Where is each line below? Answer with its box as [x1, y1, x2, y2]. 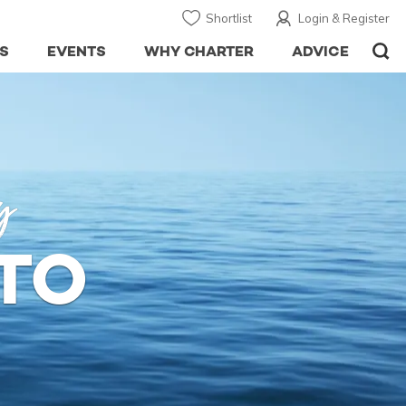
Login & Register [298, 11, 390, 25]
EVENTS [46, 42, 106, 61]
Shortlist [206, 11, 252, 25]
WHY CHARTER [143, 42, 255, 61]
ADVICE [292, 42, 349, 61]
